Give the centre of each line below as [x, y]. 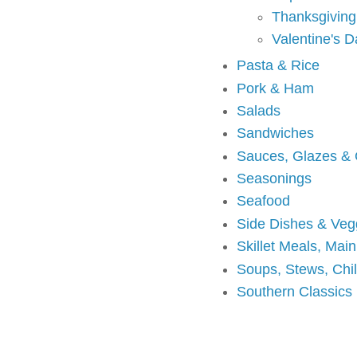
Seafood [263, 201]
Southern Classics [294, 292]
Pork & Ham [275, 88]
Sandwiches [275, 133]
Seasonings [274, 179]
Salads [259, 110]
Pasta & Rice [278, 66]
